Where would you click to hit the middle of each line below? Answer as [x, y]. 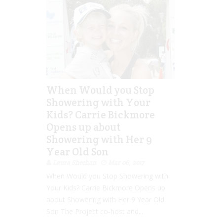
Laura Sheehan [74, 163]
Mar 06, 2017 [126, 163]
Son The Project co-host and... [95, 212]
